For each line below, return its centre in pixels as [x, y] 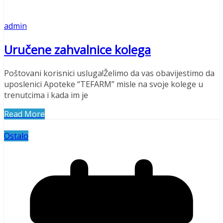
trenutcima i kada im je [46, 95]
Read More [24, 114]
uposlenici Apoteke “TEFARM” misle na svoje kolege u [104, 84]
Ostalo [16, 136]
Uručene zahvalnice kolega [77, 49]
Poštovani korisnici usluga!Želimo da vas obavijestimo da [109, 73]
